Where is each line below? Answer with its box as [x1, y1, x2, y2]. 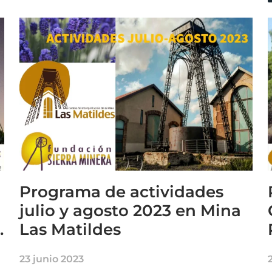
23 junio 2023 [19, 253, 84, 265]
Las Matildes [19, 219, 121, 239]
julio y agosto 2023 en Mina [19, 200, 242, 220]
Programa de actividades [19, 182, 224, 202]
